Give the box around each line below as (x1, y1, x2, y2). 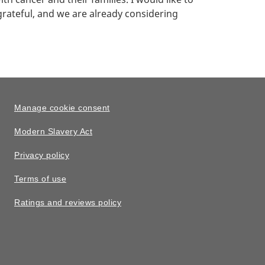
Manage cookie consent (14, 104, 110, 112)
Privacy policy (14, 151, 69, 160)
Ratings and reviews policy (14, 198, 121, 207)
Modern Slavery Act (14, 127, 92, 136)
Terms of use (14, 174, 66, 183)
